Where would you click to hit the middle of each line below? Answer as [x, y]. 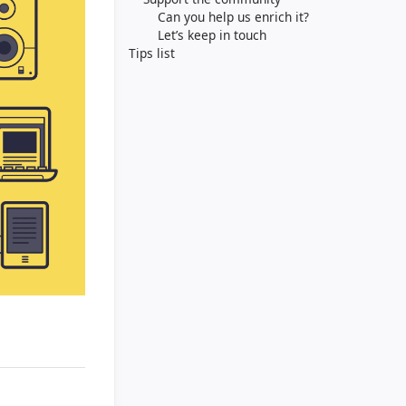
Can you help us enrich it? [234, 17]
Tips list [152, 53]
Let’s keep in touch [213, 35]
